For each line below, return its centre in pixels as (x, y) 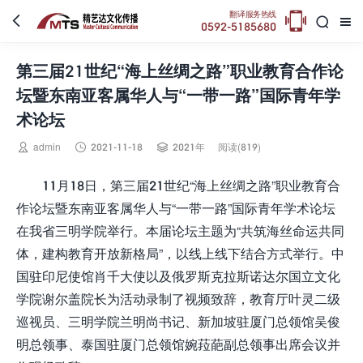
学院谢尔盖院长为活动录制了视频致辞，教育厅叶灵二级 (178, 299)
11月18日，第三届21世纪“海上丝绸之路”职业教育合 (191, 185)
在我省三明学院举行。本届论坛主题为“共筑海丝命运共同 (180, 231)
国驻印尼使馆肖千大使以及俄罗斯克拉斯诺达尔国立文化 (178, 276)
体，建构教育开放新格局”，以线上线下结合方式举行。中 (180, 253)
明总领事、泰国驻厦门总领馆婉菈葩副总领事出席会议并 (178, 344)
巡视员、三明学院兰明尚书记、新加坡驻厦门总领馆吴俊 (178, 321)
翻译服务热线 (253, 14)
